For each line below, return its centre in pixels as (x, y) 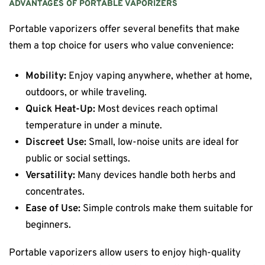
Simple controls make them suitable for (167, 209)
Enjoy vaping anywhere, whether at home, (159, 76)
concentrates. (55, 192)
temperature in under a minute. (94, 126)
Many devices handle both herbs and (156, 176)
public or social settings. (78, 159)
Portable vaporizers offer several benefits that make (124, 29)
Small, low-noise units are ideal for (163, 143)
